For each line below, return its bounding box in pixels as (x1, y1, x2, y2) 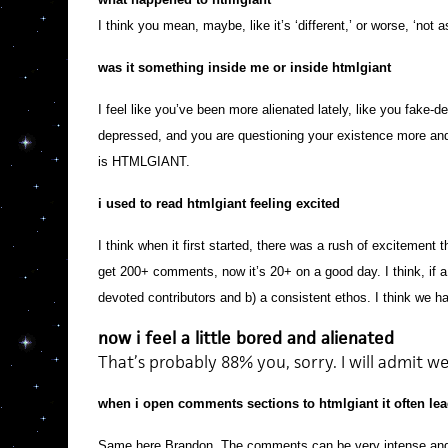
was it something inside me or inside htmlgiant (97, 60, 391, 75)
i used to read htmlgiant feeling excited (97, 196, 340, 211)
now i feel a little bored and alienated (97, 327, 394, 349)
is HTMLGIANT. (97, 154, 190, 169)
